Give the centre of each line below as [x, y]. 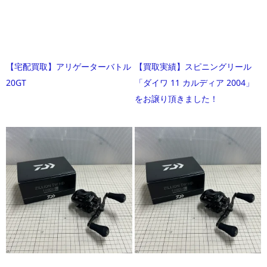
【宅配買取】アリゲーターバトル [69, 66]
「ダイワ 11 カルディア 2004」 [194, 82]
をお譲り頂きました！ [176, 98]
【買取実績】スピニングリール [193, 66]
